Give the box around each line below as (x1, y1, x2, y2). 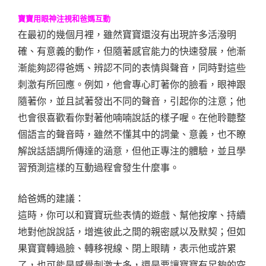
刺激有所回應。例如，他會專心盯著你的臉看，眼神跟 (18, 78, 246, 91)
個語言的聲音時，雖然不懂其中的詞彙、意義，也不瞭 (18, 128, 246, 141)
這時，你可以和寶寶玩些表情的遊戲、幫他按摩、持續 (18, 209, 246, 221)
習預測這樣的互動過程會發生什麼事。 (18, 161, 179, 174)
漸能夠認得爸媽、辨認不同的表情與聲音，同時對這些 (18, 62, 246, 74)
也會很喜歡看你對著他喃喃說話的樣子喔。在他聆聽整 (18, 112, 246, 124)
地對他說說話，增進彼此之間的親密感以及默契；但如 (18, 226, 246, 238)
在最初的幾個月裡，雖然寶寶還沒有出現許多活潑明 (18, 28, 236, 41)
